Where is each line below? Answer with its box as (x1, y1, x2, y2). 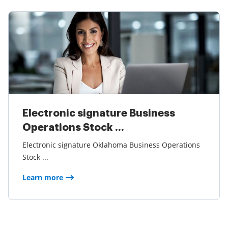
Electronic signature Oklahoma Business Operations (22, 140, 200, 150)
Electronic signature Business (22, 108, 175, 119)
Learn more (22, 173, 63, 182)
